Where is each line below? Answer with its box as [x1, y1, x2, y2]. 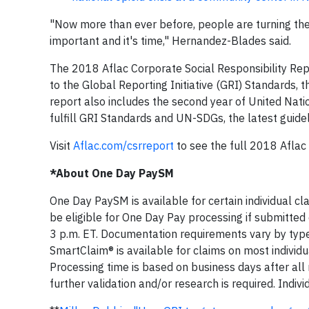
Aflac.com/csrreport [73, 139, 174, 152]
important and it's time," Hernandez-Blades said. [50, 34, 291, 48]
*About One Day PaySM [50, 166, 174, 180]
